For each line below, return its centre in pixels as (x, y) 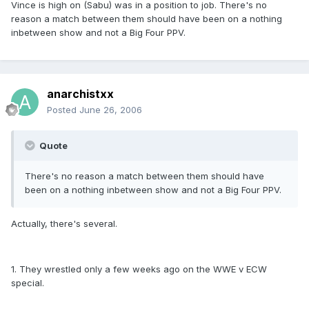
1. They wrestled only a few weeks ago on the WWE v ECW (139, 269)
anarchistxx (80, 94)
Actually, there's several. (64, 224)
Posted (63, 110)
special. (28, 283)
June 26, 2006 (111, 110)
